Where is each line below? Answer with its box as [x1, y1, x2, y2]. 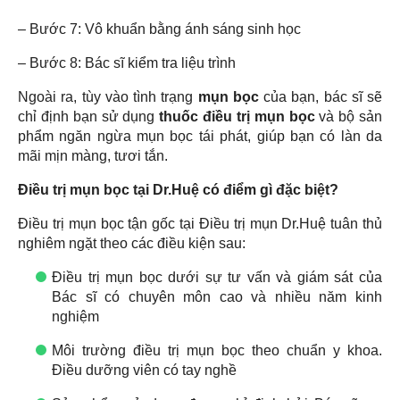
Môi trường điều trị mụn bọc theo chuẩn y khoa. [52, 343, 382, 359]
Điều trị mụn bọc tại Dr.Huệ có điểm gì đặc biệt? [18, 182, 338, 198]
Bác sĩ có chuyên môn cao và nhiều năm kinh [52, 289, 382, 305]
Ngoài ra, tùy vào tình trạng [18, 89, 198, 105]
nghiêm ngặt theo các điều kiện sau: [18, 236, 246, 252]
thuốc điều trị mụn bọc [159, 109, 315, 125]
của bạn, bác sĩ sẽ [258, 89, 382, 105]
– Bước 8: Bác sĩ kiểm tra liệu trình [18, 55, 236, 71]
